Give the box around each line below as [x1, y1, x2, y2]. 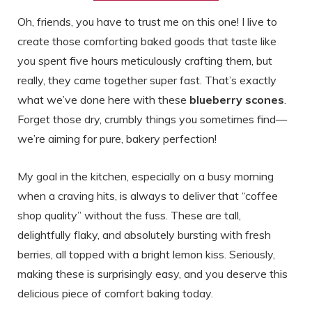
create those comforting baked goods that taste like [17, 33, 276, 48]
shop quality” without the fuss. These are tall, [17, 208, 241, 222]
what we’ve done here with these [17, 92, 189, 107]
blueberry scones [189, 92, 284, 107]
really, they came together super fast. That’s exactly [17, 72, 276, 87]
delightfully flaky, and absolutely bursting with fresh [17, 227, 271, 242]
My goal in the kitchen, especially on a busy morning [17, 169, 274, 183]
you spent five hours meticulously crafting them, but [17, 53, 272, 68]
